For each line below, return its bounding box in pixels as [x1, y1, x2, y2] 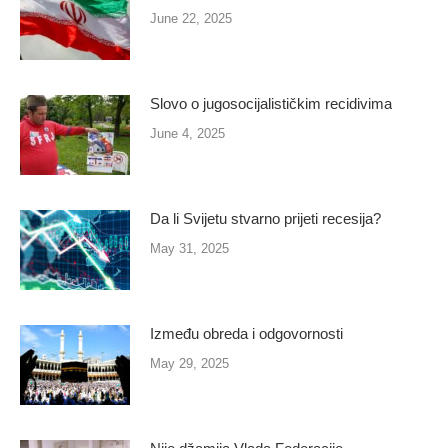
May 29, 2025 [150, 355, 229, 371]
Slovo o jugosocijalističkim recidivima [150, 94, 392, 112]
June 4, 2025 [150, 125, 225, 141]
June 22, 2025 [150, 10, 232, 26]
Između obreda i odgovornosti [150, 324, 343, 342]
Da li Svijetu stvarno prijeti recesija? [150, 209, 381, 227]
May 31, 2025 [150, 240, 229, 256]
